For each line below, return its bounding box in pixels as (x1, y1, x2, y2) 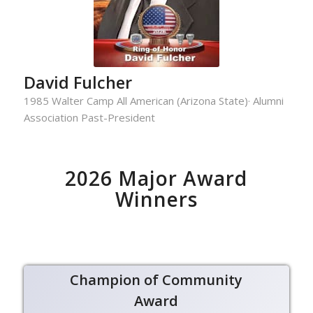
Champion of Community (70, 270, 243, 289)
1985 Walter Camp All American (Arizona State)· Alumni (23, 93, 284, 108)
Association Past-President (23, 110, 155, 124)
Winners (115, 185, 198, 212)
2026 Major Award (65, 164, 248, 191)
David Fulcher (23, 71, 132, 94)
